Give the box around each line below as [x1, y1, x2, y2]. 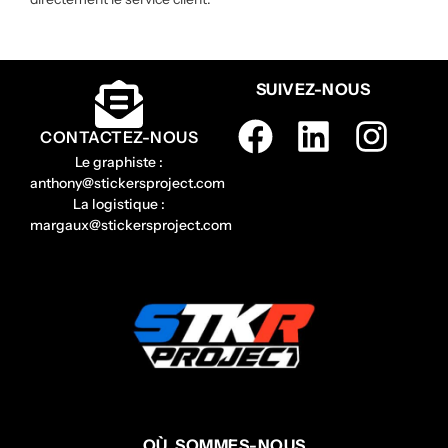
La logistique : [73, 195, 166, 213]
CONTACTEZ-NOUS [40, 127, 199, 147]
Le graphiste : [75, 153, 164, 171]
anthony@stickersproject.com [30, 174, 225, 192]
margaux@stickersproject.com [30, 216, 232, 234]
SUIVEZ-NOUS [255, 79, 371, 99]
